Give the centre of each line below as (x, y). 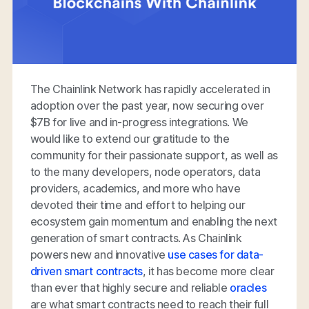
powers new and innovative (99, 254)
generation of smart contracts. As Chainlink (136, 238)
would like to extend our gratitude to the (130, 138)
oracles (248, 287)
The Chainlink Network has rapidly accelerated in (150, 89)
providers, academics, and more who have (135, 188)
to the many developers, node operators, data (145, 171)
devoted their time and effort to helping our (138, 205)
